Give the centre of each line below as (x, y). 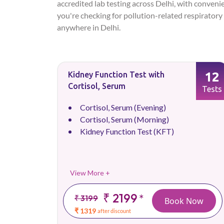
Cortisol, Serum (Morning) (124, 119)
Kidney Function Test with (116, 74)
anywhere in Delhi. (89, 27)
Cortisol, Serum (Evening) (123, 107)
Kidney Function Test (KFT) (127, 131)
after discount (114, 211)
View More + (90, 173)
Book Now (184, 201)
